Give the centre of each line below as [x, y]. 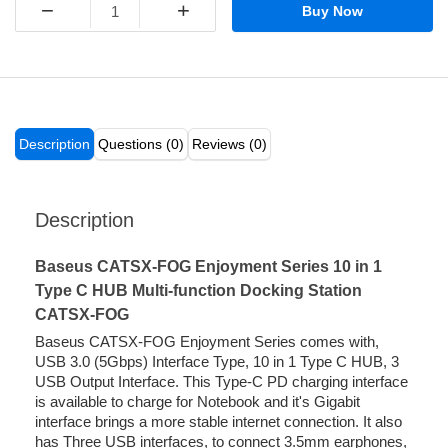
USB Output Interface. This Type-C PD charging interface [221, 382]
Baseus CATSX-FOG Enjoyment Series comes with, [207, 342]
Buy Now [333, 11]
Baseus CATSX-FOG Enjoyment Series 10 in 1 [208, 267]
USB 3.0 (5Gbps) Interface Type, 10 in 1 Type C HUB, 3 [217, 362]
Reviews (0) [229, 144]
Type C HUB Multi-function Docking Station [198, 291]
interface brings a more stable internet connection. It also [218, 422]
